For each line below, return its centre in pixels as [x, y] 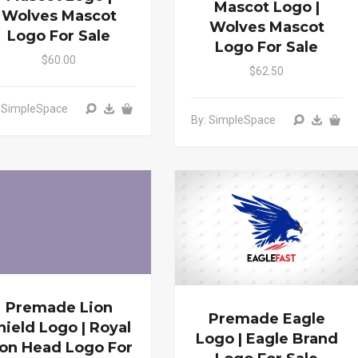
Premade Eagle [267, 319]
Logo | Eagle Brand [267, 339]
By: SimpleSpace [233, 120]
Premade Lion [59, 307]
